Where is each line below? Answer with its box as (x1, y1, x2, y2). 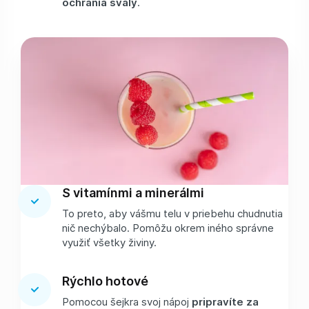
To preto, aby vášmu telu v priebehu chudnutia (62, 206, 283, 220)
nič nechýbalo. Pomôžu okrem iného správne (62, 220, 274, 235)
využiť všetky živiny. (62, 235, 162, 249)
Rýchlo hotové (62, 271, 154, 289)
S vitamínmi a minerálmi (62, 183, 210, 201)
